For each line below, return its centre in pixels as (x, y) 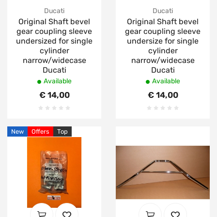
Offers (40, 132)
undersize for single (163, 41)
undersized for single (54, 41)
